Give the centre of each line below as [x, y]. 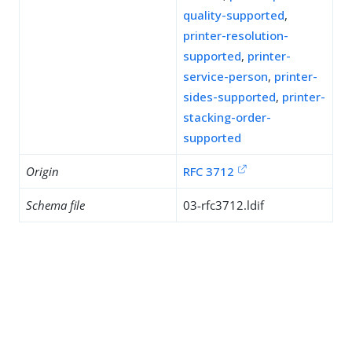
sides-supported [229, 97]
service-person [225, 76]
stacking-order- [227, 117]
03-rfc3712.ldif [224, 205]
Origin [42, 171]
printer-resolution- [236, 35]
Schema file [55, 205]
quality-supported [234, 15]
